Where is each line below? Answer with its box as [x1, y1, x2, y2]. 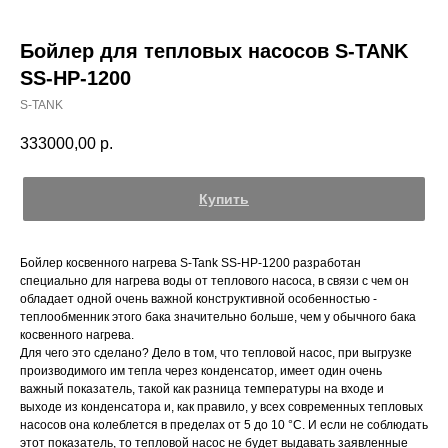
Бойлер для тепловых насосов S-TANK [20, 40, 408, 62]
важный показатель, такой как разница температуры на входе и [20, 382, 384, 397]
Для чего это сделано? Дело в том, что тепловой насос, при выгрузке [20, 346, 412, 361]
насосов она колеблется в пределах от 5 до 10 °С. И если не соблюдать [20, 418, 428, 433]
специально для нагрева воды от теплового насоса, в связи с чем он [20, 274, 409, 289]
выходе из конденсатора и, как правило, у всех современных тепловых [20, 400, 423, 415]
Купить [199, 191, 249, 208]
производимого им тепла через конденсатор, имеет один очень [20, 364, 382, 379]
